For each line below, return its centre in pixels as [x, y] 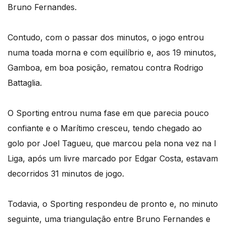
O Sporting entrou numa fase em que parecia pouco [108, 113]
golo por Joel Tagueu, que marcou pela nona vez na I [112, 143]
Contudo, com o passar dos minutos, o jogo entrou [106, 37]
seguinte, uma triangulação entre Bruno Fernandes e [109, 219]
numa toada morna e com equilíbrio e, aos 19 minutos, [112, 52]
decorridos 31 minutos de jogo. [66, 173]
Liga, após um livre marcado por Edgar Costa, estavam [113, 158]
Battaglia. [25, 82]
